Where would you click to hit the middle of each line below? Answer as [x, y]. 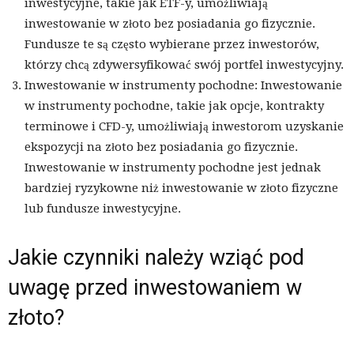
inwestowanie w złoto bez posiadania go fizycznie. [170, 24]
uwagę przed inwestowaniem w [155, 288]
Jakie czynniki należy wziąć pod [156, 258]
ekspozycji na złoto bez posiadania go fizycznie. [161, 147]
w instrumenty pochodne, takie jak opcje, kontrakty [174, 106]
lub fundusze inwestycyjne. [103, 209]
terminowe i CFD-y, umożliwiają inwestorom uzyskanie [184, 127]
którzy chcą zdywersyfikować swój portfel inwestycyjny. [184, 65]
